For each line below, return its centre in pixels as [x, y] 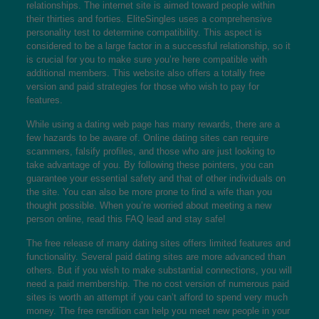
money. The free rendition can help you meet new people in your [158, 311]
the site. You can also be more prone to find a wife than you [149, 192]
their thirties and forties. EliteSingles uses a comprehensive [149, 19]
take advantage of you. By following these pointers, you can [150, 165]
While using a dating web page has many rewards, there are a [153, 124]
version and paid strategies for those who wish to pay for [142, 87]
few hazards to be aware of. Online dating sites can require [147, 138]
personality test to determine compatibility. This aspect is [144, 32]
